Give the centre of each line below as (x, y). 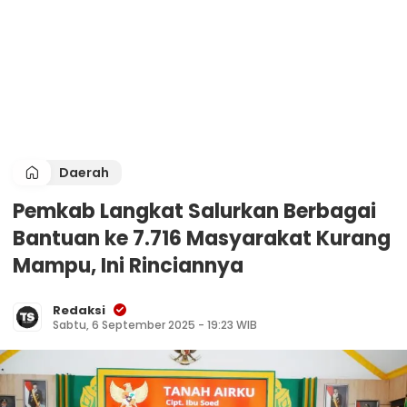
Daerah (84, 173)
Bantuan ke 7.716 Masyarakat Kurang (202, 238)
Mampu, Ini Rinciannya (128, 266)
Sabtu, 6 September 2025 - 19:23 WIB (155, 325)
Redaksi (79, 310)
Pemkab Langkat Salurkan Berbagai (194, 211)
